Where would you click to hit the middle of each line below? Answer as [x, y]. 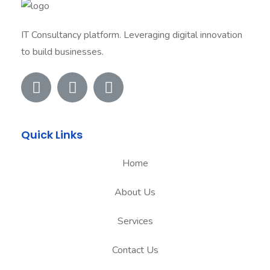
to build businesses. [62, 52]
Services [135, 221]
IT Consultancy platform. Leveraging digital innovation [132, 35]
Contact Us [135, 250]
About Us [135, 193]
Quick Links [52, 135]
